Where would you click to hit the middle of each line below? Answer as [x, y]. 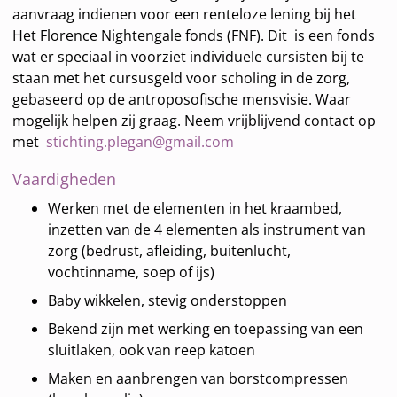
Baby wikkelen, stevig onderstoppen [168, 301]
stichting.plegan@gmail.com [140, 142]
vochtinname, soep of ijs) [132, 272]
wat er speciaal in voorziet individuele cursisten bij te [189, 57]
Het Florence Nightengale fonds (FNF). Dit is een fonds [194, 36]
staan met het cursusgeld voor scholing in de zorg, [182, 78]
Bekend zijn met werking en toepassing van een [206, 329]
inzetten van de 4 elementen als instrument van [207, 230]
